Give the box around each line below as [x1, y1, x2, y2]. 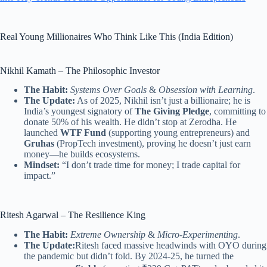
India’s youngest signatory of [24, 106, 135, 117]
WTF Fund [60, 128, 106, 138]
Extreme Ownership [70, 229, 145, 240]
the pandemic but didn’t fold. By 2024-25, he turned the [24, 251, 234, 262]
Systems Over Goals [70, 85, 147, 95]
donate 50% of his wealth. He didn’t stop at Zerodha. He [24, 117, 237, 128]
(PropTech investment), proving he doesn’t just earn [54, 138, 251, 149]
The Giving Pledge [135, 106, 209, 117]
